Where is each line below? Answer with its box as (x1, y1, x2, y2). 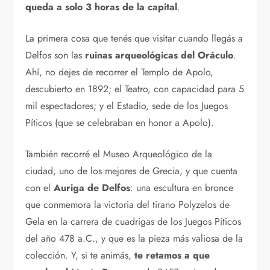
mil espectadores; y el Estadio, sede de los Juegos (25, 99, 228, 113)
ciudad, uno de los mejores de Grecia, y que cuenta (25, 164, 238, 178)
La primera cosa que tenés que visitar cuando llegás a (25, 31, 243, 46)
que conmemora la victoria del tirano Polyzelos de (25, 198, 230, 212)
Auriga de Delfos (54, 181, 131, 195)
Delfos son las (25, 48, 86, 63)
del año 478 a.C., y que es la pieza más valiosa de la (25, 231, 243, 246)
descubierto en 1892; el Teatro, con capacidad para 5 (25, 82, 245, 96)
